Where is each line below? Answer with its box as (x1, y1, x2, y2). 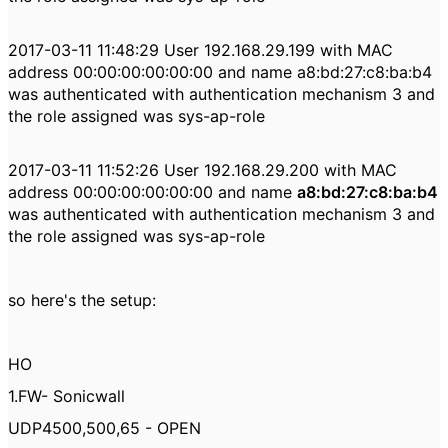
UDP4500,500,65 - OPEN (8, 418, 201, 438)
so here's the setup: (8, 290, 156, 310)
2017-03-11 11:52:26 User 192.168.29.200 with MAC (8, 160, 397, 180)
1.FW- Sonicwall (8, 386, 125, 406)
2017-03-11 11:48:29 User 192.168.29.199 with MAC (8, 40, 393, 60)
